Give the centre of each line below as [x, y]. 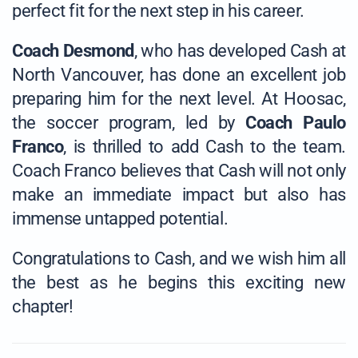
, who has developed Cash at [240, 51]
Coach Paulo [296, 123]
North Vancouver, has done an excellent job [179, 75]
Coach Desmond [73, 51]
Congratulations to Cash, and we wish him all [179, 259]
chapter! [43, 307]
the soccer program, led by [129, 123]
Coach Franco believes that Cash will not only [179, 171]
